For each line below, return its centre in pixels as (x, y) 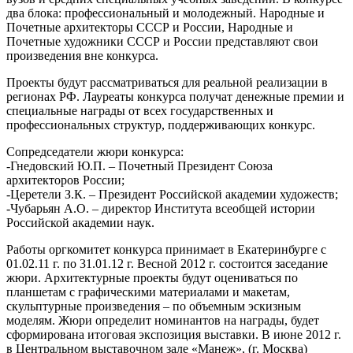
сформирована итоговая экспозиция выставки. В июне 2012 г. (174, 334)
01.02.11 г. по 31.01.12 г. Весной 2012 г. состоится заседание (167, 263)
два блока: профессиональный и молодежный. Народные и (165, 13)
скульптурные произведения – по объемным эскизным (154, 306)
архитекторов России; (65, 180)
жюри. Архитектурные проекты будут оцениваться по (152, 277)
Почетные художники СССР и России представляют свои (162, 41)
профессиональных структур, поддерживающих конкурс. (161, 124)
